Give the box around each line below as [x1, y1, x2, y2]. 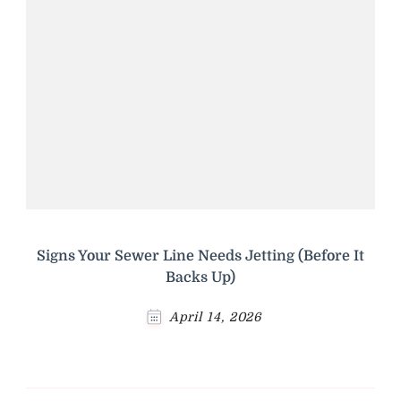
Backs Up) [166, 269, 235, 286]
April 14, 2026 [168, 310, 262, 325]
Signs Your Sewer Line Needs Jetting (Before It [37, 248, 364, 265]
